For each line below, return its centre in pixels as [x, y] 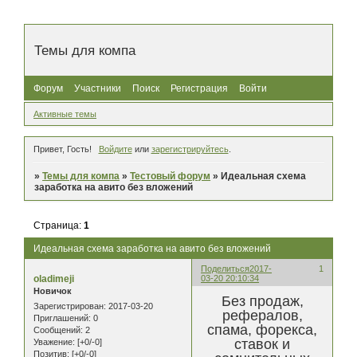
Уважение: [54, 342]
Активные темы [65, 114]
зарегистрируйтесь [190, 149]
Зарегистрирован [69, 306]
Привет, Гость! [63, 149]
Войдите [115, 149]
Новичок [53, 290]
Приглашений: [62, 318]
